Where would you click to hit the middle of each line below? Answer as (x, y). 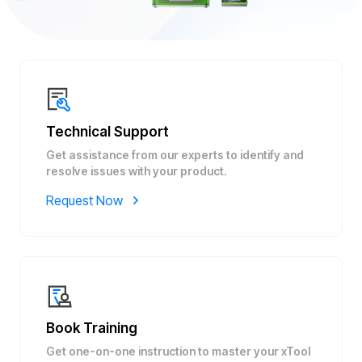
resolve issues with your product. (136, 171)
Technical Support (107, 132)
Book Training (92, 328)
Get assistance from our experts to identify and (175, 155)
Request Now (84, 200)
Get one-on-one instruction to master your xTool (178, 351)
